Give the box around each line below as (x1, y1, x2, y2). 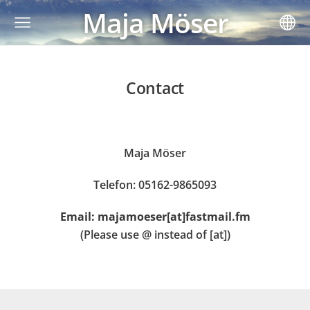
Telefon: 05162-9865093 (93, 176, 217, 192)
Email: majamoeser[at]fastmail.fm (60, 208, 250, 224)
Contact (125, 77, 185, 99)
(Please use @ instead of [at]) (80, 226, 230, 242)
